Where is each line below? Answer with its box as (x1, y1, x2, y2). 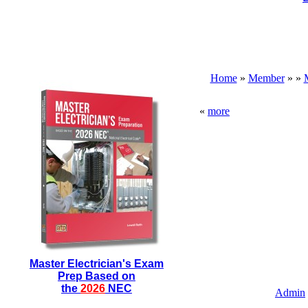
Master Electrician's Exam (30, 258, 164, 269)
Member (247, 72, 285, 84)
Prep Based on (58, 270, 135, 282)
